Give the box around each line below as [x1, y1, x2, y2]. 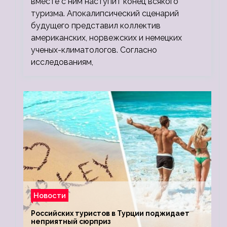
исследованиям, [31, 57, 93, 67]
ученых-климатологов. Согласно [31, 45, 157, 55]
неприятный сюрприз [31, 217, 111, 226]
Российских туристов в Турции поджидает [31, 209, 190, 218]
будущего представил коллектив [31, 21, 161, 31]
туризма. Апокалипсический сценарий [31, 9, 179, 19]
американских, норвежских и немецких [31, 33, 182, 43]
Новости [33, 191, 66, 200]
